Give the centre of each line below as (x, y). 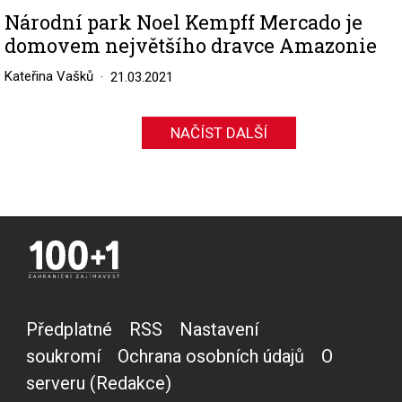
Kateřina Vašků (49, 76)
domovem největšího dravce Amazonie (191, 45)
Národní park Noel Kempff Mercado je (184, 22)
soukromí (63, 356)
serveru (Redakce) (99, 383)
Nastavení (219, 329)
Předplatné (69, 329)
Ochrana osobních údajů (211, 356)
